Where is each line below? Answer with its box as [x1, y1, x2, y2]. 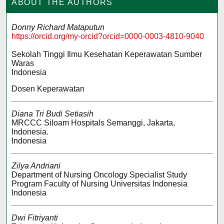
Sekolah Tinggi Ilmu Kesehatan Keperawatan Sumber [11, 49, 202, 58]
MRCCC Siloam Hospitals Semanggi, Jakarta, [11, 118, 175, 127]
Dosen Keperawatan [11, 84, 85, 93]
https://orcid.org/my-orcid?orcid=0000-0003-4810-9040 [11, 31, 204, 40]
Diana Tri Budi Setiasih [11, 109, 94, 118]
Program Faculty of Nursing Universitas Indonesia [11, 179, 188, 188]
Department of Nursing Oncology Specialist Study [11, 170, 187, 179]
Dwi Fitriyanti [11, 213, 58, 222]
